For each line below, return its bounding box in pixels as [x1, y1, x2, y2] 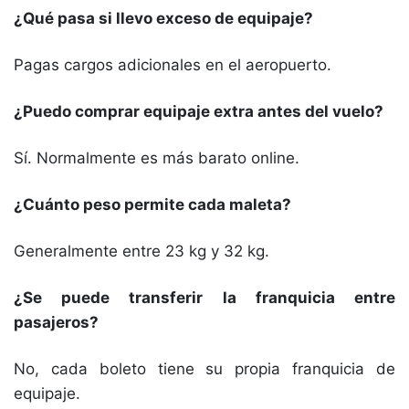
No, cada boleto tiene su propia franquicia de [14, 360, 395, 378]
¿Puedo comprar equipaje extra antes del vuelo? [14, 102, 383, 121]
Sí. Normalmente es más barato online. [14, 149, 299, 167]
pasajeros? [14, 313, 99, 331]
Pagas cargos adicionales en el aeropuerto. [14, 56, 331, 74]
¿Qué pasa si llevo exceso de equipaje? [14, 9, 313, 27]
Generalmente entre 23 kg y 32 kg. [14, 242, 269, 260]
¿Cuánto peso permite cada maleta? [14, 195, 291, 214]
